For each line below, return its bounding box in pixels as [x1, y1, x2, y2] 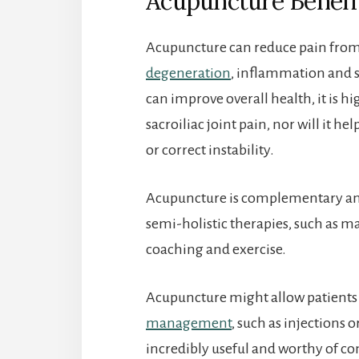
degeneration [146, 64, 231, 81]
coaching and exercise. [146, 240, 286, 257]
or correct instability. [146, 141, 274, 158]
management [146, 314, 232, 331]
